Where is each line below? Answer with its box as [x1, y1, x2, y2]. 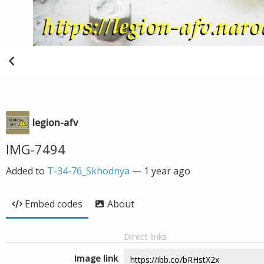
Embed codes [25, 197, 82, 210]
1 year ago [144, 164, 190, 177]
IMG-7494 [6, 140, 65, 158]
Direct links [124, 230, 167, 242]
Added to [6, 164, 47, 177]
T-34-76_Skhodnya [47, 164, 130, 177]
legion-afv [32, 116, 78, 129]
